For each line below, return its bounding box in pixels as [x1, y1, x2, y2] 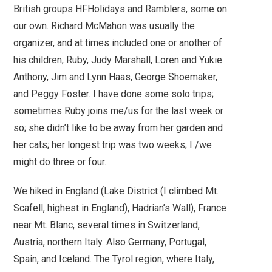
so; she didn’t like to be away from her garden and [13, 121, 223, 134]
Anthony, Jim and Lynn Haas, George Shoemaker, [13, 70, 218, 83]
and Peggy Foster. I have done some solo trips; [13, 87, 214, 100]
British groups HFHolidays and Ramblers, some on [13, 2, 228, 15]
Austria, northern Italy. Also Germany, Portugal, [13, 236, 207, 248]
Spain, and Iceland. [13, 253, 95, 265]
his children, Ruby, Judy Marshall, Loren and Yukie [13, 53, 223, 66]
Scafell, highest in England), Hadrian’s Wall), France [13, 202, 227, 214]
